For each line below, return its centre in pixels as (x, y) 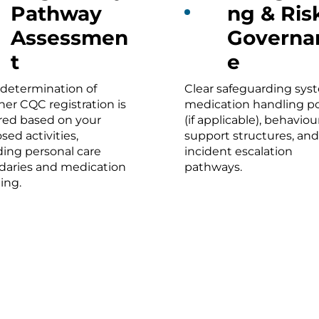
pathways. (213, 167)
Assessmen (70, 37)
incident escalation (239, 151)
